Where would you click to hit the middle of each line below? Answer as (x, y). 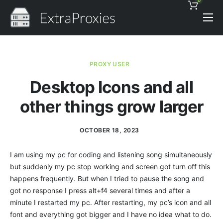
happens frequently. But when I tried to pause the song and (107, 178)
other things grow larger (111, 107)
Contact (30, 117)
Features (32, 55)
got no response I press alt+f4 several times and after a (100, 190)
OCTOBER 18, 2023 (110, 130)
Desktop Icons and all (111, 87)
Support (30, 96)
